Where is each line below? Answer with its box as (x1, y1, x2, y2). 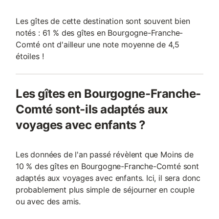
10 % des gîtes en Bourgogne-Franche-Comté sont (16, 161, 199, 171)
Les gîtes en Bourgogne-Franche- (16, 87, 201, 101)
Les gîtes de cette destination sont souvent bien (16, 16, 190, 26)
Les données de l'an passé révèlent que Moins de (16, 150, 194, 159)
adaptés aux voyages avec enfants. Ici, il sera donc (16, 173, 201, 183)
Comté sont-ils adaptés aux (16, 102, 168, 116)
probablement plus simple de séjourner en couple (16, 185, 195, 195)
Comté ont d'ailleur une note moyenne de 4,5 (16, 40, 179, 49)
